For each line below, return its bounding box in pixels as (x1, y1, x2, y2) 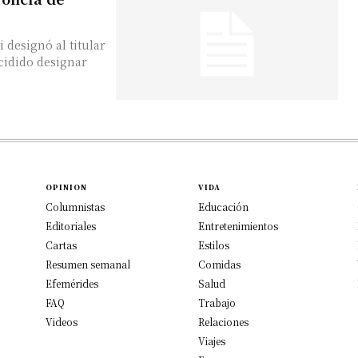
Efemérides (46, 276, 99, 290)
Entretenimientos (198, 218, 278, 233)
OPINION (46, 181, 88, 193)
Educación (198, 199, 249, 213)
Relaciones (198, 314, 249, 328)
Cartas (46, 237, 78, 252)
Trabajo (198, 295, 236, 309)
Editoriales (46, 218, 97, 233)
